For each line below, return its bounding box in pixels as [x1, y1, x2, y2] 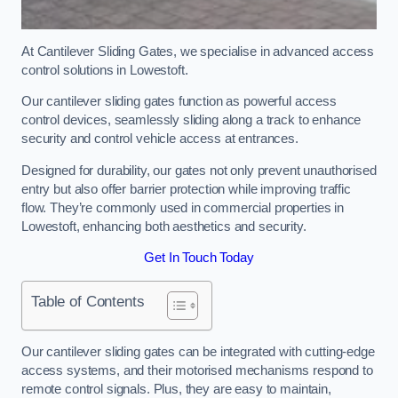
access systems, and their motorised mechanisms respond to [21, 363, 373, 378]
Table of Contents [31, 291, 145, 310]
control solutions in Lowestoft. [21, 62, 192, 77]
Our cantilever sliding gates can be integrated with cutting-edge [21, 345, 375, 360]
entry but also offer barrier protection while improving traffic [21, 181, 351, 196]
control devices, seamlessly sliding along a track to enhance [21, 113, 362, 128]
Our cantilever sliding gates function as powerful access [21, 94, 337, 109]
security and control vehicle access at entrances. [21, 131, 298, 147]
